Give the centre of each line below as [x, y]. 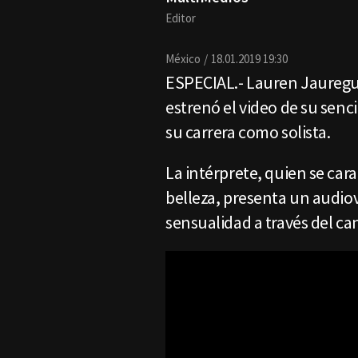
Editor [181, 18]
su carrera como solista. [251, 132]
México [183, 59]
